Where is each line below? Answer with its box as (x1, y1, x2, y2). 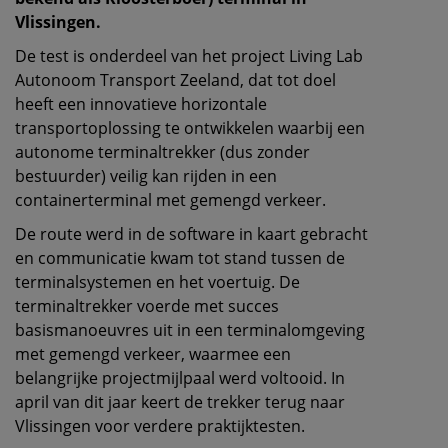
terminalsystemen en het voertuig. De (15, 271, 300, 293)
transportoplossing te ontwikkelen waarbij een (15, 117, 365, 139)
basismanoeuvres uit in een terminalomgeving (15, 319, 365, 341)
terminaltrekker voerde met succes (15, 295, 279, 317)
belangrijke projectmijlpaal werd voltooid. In (15, 367, 345, 389)
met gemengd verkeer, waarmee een (15, 343, 291, 365)
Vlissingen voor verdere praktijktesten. (15, 415, 305, 437)
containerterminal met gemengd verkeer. (15, 189, 326, 211)
